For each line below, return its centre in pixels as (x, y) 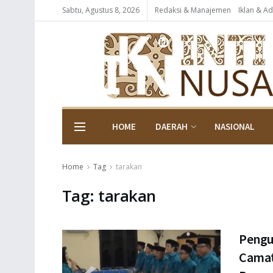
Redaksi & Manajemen (193, 10)
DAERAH (172, 126)
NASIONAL (235, 126)
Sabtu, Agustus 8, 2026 (101, 10)
